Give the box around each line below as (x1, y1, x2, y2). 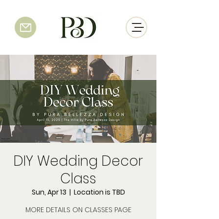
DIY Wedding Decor (14, 152, 143, 171)
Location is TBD (73, 187, 125, 197)
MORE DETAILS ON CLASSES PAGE (25, 205, 131, 215)
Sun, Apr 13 (31, 187, 66, 197)
